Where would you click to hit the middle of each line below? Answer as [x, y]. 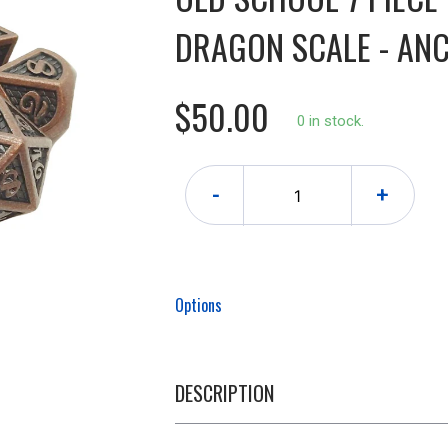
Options [198, 305]
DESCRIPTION [224, 393]
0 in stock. [330, 121]
